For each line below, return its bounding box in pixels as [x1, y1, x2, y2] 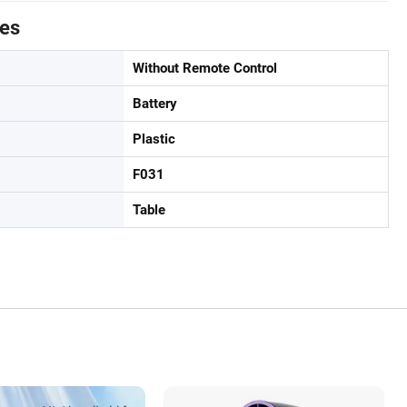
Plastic [133, 131, 175, 147]
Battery [133, 95, 177, 112]
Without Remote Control [133, 60, 277, 76]
